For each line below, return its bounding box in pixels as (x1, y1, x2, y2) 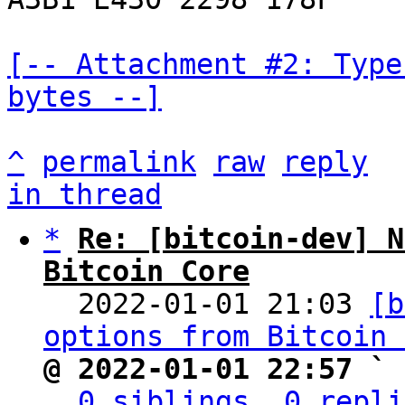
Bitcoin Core (43, 255, 250, 287)
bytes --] (7, 80, 162, 113)
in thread (7, 178, 162, 211)
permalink (42, 146, 196, 178)
